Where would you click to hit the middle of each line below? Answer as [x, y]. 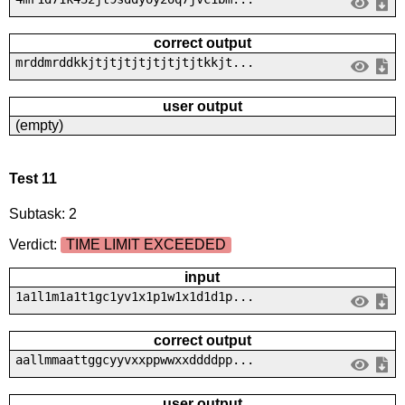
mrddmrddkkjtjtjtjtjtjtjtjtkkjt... [134, 62]
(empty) [39, 125]
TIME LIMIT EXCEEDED [146, 245]
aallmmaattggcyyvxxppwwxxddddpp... [134, 360]
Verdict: [34, 245]
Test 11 [33, 178]
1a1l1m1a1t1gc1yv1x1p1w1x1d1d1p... [134, 297]
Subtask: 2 [42, 214]
